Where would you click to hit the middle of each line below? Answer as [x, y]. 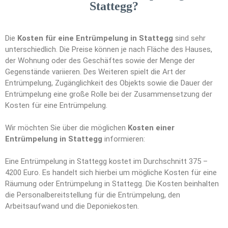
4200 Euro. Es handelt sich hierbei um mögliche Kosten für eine [111, 173]
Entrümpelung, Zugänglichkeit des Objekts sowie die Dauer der [109, 83]
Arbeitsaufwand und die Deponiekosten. [72, 206]
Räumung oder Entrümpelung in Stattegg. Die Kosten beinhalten [112, 184]
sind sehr [189, 38]
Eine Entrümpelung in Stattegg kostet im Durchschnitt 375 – [106, 162]
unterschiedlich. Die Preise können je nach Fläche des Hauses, [109, 50]
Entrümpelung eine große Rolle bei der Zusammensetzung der [109, 94]
